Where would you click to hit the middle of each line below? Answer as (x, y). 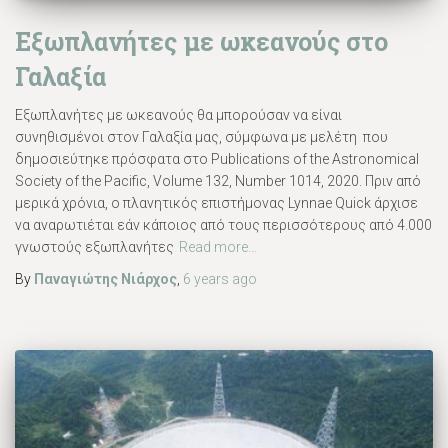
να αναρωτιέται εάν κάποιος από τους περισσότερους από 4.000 (223, 224)
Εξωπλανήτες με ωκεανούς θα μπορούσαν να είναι (178, 114)
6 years (206, 278)
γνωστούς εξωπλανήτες (94, 246)
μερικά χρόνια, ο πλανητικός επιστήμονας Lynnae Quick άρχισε (216, 202)
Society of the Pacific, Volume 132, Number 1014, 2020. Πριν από (218, 180)
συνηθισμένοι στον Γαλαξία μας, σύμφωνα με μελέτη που (201, 136)
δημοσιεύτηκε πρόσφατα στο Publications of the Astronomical (217, 158)
